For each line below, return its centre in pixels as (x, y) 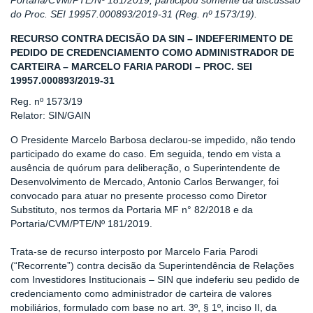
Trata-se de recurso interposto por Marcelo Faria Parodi (134, 252)
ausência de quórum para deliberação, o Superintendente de (145, 168)
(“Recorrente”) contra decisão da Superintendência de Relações (152, 265)
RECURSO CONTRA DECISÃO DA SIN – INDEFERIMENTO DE (152, 38)
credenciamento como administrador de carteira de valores (141, 293)
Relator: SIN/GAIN (51, 115)
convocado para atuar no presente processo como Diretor (139, 196)
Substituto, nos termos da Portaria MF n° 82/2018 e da (132, 210)
